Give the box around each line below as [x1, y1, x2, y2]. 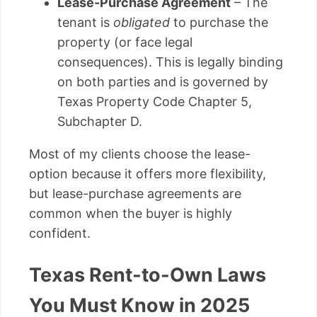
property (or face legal [57, 35, 192, 50]
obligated [113, 15, 170, 30]
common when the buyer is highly [29, 206, 232, 221]
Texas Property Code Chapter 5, [57, 94, 252, 110]
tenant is [57, 15, 113, 30]
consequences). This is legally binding [57, 54, 283, 70]
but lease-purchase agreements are [29, 186, 241, 202]
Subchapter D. [57, 114, 142, 129]
